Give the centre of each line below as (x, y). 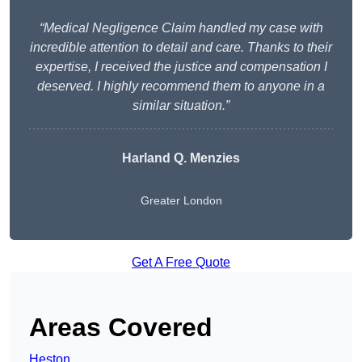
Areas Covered (121, 328)
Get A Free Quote (181, 263)
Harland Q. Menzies (181, 158)
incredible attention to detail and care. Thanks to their (181, 48)
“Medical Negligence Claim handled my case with (181, 28)
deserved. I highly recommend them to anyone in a (181, 86)
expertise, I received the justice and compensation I (181, 67)
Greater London (181, 201)
